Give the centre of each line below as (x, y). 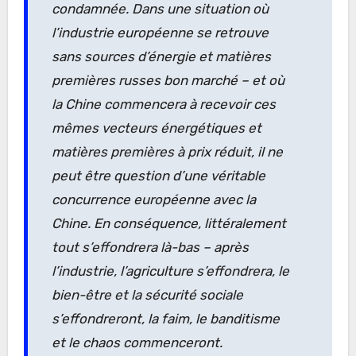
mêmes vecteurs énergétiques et (156, 128)
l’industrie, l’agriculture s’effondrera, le (170, 271)
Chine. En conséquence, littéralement (168, 223)
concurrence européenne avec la (153, 199)
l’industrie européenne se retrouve (160, 32)
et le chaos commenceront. (137, 342)
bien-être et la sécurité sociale (147, 294)
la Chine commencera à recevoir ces (163, 104)
